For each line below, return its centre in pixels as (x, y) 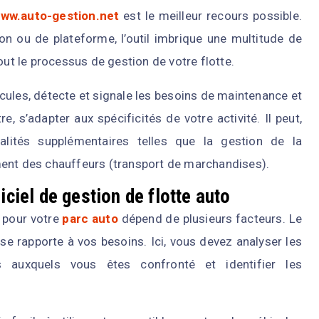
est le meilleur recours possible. (210, 16)
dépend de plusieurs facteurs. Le (210, 219)
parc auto (90, 219)
